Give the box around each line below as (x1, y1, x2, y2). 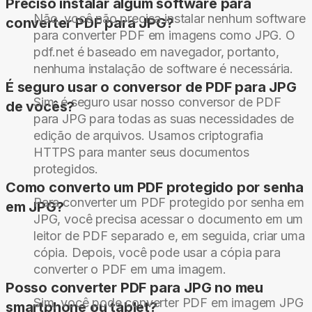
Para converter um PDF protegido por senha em (33, 195, 305, 210)
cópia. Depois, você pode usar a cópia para (33, 245, 281, 260)
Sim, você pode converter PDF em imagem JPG (33, 295, 304, 311)
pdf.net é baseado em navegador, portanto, (33, 45, 279, 60)
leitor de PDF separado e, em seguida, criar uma (33, 228, 305, 244)
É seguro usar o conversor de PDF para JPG (6, 79, 297, 96)
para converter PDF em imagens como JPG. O (33, 28, 295, 43)
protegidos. (33, 162, 99, 177)
